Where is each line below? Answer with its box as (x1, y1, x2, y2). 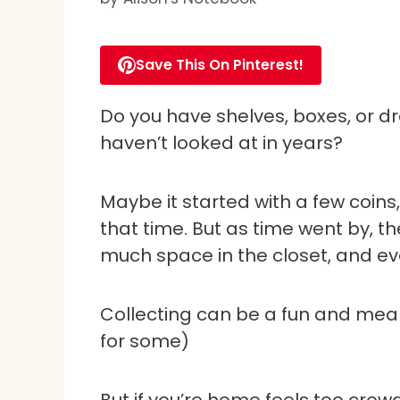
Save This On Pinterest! (136, 54, 304, 76)
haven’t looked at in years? (100, 130, 343, 156)
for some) (100, 329, 194, 354)
